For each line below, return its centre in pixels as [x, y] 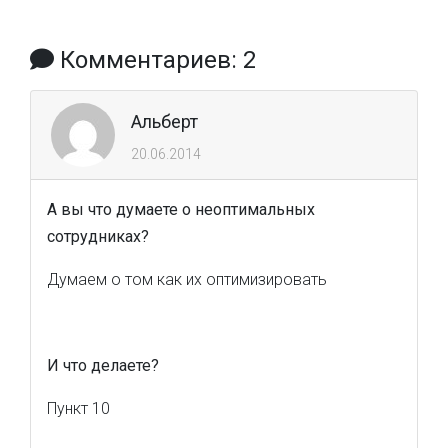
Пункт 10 [78, 408]
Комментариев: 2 [155, 60]
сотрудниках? [98, 236]
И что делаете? [103, 365]
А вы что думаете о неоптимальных [181, 209]
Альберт [164, 121]
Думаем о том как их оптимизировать [187, 279]
